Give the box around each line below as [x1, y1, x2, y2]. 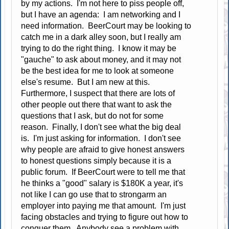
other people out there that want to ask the [21, 100, 172, 109]
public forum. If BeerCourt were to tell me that [21, 167, 186, 176]
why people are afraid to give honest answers [21, 145, 185, 154]
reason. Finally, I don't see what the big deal [21, 122, 181, 131]
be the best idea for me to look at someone [21, 66, 174, 75]
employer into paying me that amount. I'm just [21, 201, 186, 210]
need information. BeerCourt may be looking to [21, 21, 192, 30]
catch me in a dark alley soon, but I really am [21, 32, 181, 41]
